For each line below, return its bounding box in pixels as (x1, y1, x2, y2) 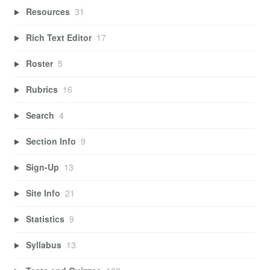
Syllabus (25, 239, 61, 251)
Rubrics (25, 83, 58, 96)
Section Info (25, 135, 76, 148)
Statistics (25, 213, 64, 225)
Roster (25, 57, 53, 70)
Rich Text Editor (25, 31, 92, 44)
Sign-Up (25, 161, 59, 174)
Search (25, 109, 54, 122)
